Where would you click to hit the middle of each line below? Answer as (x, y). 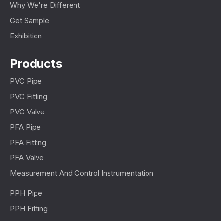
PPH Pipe (26, 193)
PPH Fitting (29, 208)
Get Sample (30, 20)
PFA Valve (27, 157)
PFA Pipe (25, 127)
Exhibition (26, 36)
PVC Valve (27, 111)
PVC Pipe (26, 81)
